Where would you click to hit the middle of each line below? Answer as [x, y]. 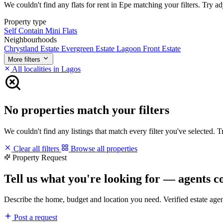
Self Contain [25, 30]
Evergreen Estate [89, 48]
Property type [25, 21]
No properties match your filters [87, 110]
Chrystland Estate [33, 48]
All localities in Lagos [46, 69]
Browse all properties [103, 148]
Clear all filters [36, 148]
